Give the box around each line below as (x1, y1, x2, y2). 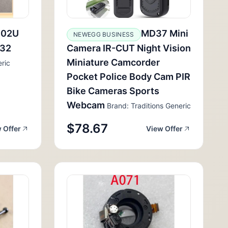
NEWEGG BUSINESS (73, 31, 134, 38)
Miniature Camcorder (67, 57, 160, 68)
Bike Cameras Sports (67, 85, 159, 96)
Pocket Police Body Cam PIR (67, 71, 190, 82)
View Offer (146, 124, 183, 133)
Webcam (67, 100, 105, 110)
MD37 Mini (140, 28, 188, 39)
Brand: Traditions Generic (105, 101, 191, 110)
